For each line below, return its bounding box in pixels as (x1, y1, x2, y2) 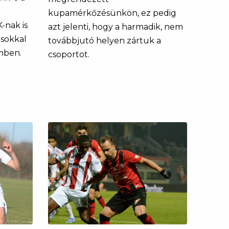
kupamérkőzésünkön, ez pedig (48, 8, 176, 18)
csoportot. (48, 49, 89, 59)
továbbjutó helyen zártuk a (48, 35, 161, 45)
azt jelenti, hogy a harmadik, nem (48, 21, 183, 32)
